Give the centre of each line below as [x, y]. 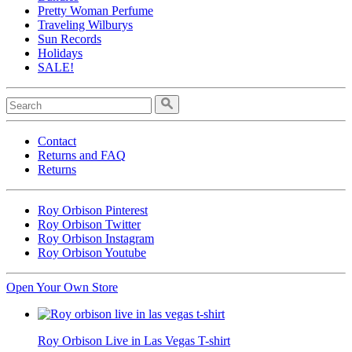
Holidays [60, 53]
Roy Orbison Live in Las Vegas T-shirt [134, 340]
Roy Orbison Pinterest [93, 210]
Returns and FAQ [82, 155]
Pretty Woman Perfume [95, 10]
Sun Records [70, 38]
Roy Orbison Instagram [96, 238]
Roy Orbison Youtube [92, 252]
